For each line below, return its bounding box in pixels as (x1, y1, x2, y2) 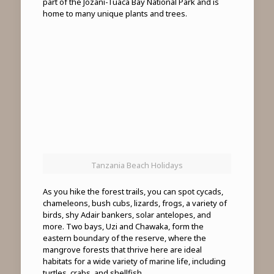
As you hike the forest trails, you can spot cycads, (42, 185, 223, 197)
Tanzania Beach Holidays (91, 159, 183, 171)
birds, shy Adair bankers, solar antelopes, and (42, 209, 211, 220)
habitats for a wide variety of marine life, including (42, 255, 226, 267)
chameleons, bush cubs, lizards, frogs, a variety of (42, 197, 227, 209)
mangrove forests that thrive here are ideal (42, 243, 202, 255)
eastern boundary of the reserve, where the (42, 232, 206, 243)
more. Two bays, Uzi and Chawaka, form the (42, 220, 204, 232)
